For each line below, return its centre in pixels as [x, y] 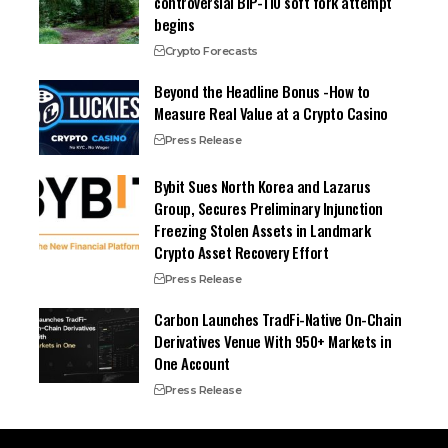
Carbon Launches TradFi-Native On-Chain [278, 319]
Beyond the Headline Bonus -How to [262, 91]
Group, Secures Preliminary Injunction [268, 208]
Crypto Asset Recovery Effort [241, 252]
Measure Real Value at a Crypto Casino [271, 113]
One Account [192, 363]
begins [174, 24]
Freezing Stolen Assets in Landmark [262, 230]
